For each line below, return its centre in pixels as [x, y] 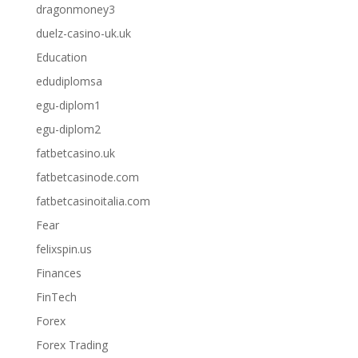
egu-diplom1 [68, 105]
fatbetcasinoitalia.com [93, 201]
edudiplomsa [69, 82]
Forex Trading [72, 345]
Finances [58, 273]
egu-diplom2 [68, 129]
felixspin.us [64, 249]
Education [61, 58]
